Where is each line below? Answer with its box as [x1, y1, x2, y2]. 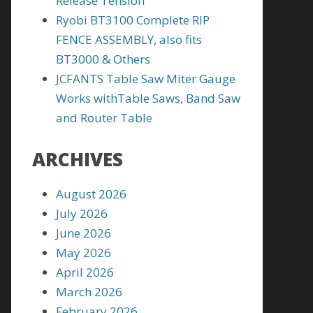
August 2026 [56, 186, 126, 202]
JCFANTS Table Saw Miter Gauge [56, 71, 235, 87]
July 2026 [56, 205, 108, 221]
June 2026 [56, 225, 111, 241]
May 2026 [56, 245, 111, 261]
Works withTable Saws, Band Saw [56, 90, 240, 106]
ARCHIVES [32, 147, 123, 172]
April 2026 [56, 264, 114, 280]
